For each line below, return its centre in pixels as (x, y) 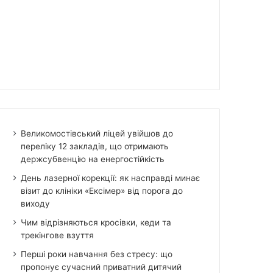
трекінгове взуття (58, 235)
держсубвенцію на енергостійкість (93, 159)
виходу (36, 203)
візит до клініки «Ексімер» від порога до (102, 190)
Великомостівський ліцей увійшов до (97, 133)
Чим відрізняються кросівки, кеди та (96, 222)
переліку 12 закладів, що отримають (95, 146)
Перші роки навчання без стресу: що (97, 254)
